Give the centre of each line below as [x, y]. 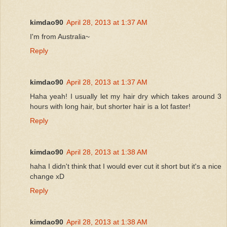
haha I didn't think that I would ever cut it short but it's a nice [126, 166]
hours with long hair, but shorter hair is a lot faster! [110, 106]
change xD [47, 176]
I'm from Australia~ [60, 36]
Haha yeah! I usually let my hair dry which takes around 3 [126, 96]
